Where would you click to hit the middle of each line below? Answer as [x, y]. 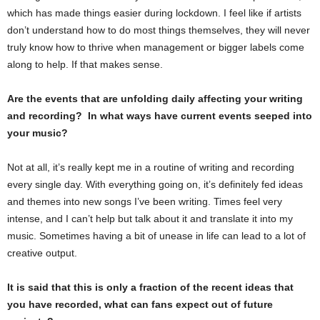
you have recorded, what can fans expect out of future [140, 304]
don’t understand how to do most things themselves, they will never [159, 30]
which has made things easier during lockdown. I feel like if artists [154, 12]
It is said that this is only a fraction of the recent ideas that [150, 287]
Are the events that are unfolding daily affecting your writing [155, 98]
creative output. [44, 252]
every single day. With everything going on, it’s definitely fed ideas [155, 184]
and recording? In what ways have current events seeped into [160, 115]
